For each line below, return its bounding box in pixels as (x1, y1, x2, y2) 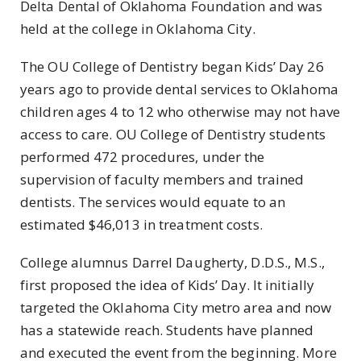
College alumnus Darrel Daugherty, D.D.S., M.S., (20, 253, 325, 272)
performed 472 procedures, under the (20, 147, 265, 167)
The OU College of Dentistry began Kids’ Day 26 (20, 57, 324, 77)
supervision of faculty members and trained (20, 170, 305, 189)
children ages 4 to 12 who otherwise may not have (20, 102, 340, 122)
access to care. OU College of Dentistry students (20, 125, 326, 144)
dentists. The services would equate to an (20, 193, 286, 212)
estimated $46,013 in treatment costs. (20, 215, 263, 234)
